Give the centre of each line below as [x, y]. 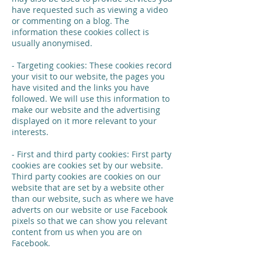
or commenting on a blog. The [70, 21]
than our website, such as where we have [93, 199]
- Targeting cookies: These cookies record [92, 65]
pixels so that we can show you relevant [89, 221]
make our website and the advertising [86, 110]
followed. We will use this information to [91, 99]
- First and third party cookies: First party [92, 154]
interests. [30, 132]
